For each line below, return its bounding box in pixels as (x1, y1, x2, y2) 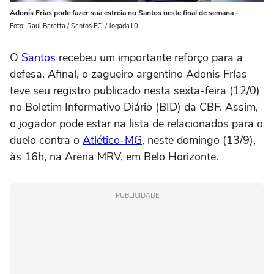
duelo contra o (10, 132, 83, 147)
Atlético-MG (83, 132, 142, 147)
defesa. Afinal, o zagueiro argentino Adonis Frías (10, 66, 247, 81)
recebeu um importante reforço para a (56, 50, 243, 65)
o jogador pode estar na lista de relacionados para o (10, 116, 263, 131)
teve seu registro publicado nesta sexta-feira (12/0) (10, 83, 260, 98)
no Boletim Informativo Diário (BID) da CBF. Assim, (10, 99, 258, 114)
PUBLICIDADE (115, 190, 159, 200)
